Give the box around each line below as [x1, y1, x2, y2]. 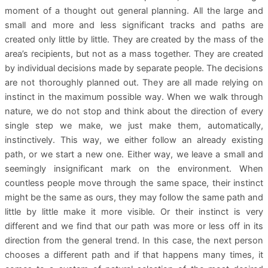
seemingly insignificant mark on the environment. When [4, 163, 264, 175]
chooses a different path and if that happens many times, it [4, 249, 264, 261]
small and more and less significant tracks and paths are [4, 20, 264, 31]
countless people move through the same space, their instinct [4, 178, 264, 189]
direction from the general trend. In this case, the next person [4, 235, 264, 246]
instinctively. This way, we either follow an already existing [4, 135, 264, 146]
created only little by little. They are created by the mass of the [4, 34, 264, 45]
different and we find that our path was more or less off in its [4, 221, 264, 232]
